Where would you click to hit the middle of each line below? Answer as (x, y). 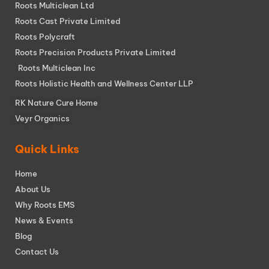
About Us (33, 189)
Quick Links (47, 149)
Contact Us (37, 251)
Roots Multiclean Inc (57, 68)
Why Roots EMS (45, 204)
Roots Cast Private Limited (68, 21)
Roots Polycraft (45, 36)
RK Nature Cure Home (56, 102)
